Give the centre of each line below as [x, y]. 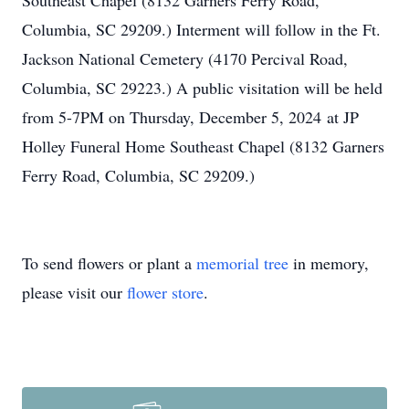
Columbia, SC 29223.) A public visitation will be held [202, 88]
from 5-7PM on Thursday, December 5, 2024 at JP [190, 117]
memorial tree [242, 263]
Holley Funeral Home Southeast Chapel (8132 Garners [203, 146]
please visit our [74, 292]
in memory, [329, 263]
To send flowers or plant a [109, 263]
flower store [165, 292]
